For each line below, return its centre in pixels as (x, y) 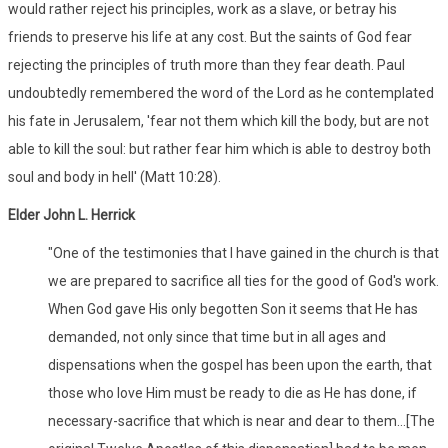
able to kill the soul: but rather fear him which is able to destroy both (219, 148)
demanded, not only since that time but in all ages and (217, 336)
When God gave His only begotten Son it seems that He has (233, 308)
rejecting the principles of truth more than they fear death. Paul (206, 64)
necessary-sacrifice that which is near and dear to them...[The (241, 420)
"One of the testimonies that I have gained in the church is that (243, 252)
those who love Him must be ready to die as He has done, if (232, 392)
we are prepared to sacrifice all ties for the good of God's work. (243, 280)
